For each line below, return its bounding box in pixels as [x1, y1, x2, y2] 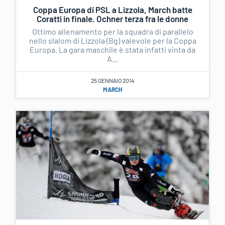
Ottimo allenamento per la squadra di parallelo [32, 26, 193, 36]
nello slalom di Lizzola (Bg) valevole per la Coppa [29, 35, 196, 45]
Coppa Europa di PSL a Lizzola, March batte [33, 4, 192, 15]
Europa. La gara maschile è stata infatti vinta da [30, 44, 195, 54]
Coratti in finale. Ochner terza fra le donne [37, 13, 188, 24]
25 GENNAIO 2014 [90, 76, 135, 84]
